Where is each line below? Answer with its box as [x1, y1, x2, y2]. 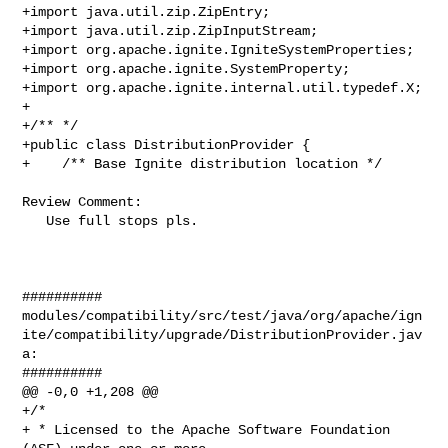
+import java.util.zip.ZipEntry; [22, 3, 271, 20]
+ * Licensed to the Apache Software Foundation [22, 421, 391, 438]
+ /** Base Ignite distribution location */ [22, 155, 383, 172]
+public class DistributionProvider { [22, 136, 311, 153]
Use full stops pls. [22, 212, 47, 229]
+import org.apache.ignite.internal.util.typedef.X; [22, 79, 423, 96]
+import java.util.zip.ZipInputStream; [22, 22, 319, 39]
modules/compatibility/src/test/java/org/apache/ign [22, 307, 423, 324]
